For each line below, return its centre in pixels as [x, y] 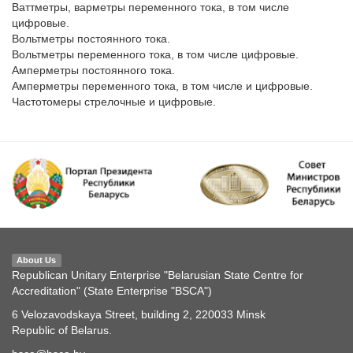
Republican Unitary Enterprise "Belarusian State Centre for [158, 275]
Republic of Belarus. [62, 330]
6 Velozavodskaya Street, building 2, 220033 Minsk [139, 314]
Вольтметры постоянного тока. [91, 39]
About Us [37, 260]
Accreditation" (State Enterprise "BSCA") [112, 290]
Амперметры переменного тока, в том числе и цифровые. [162, 86]
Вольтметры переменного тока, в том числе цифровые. [155, 55]
